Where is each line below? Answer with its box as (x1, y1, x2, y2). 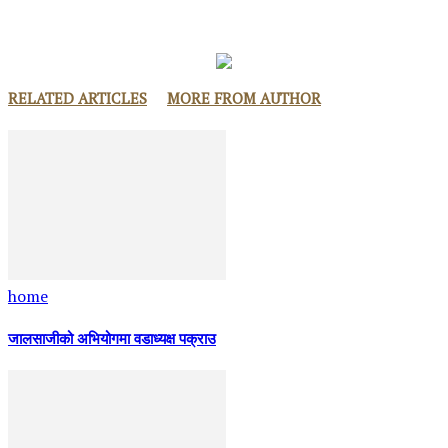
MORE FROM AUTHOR (167, 87, 321, 108)
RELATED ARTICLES (8, 87, 147, 108)
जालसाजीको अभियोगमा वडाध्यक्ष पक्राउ (8, 333, 216, 349)
